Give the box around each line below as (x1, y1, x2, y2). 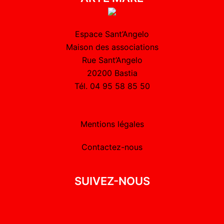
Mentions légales (80, 118, 144, 129)
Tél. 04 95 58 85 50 (74, 80, 150, 91)
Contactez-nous (81, 141, 142, 152)
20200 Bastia (86, 67, 137, 78)
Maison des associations (65, 41, 158, 52)
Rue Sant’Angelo (81, 54, 142, 65)
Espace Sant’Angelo (75, 28, 149, 39)
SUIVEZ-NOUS (74, 174, 150, 187)
